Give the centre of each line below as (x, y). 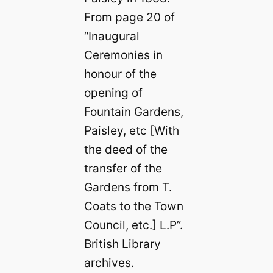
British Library (122, 243)
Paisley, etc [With (131, 130)
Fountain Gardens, (133, 111)
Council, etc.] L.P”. (133, 225)
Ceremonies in (123, 55)
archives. (109, 262)
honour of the (120, 73)
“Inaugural (112, 36)
